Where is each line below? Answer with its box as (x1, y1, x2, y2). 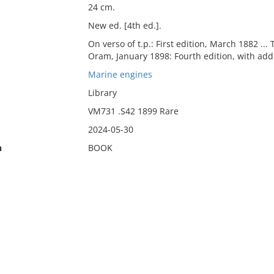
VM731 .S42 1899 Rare (87, 105, 179, 117)
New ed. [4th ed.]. (87, 20, 161, 31)
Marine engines (87, 68, 152, 80)
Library (87, 87, 117, 98)
